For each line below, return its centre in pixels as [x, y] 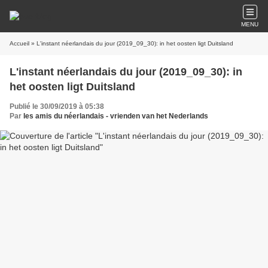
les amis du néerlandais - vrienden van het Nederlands [116, 116]
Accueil [19, 43]
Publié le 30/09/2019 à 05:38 [57, 106]
